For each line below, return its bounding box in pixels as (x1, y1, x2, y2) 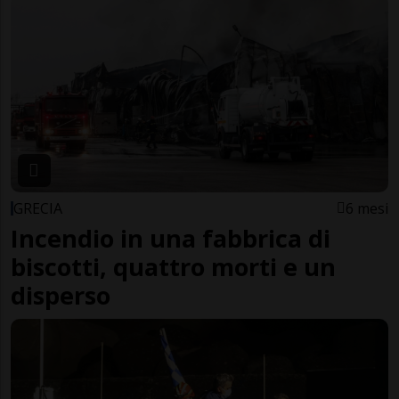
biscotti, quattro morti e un (11, 249, 336, 283)
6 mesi (346, 198, 388, 218)
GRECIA (13, 198, 62, 218)
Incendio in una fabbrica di (11, 221, 330, 255)
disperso (11, 278, 110, 312)
